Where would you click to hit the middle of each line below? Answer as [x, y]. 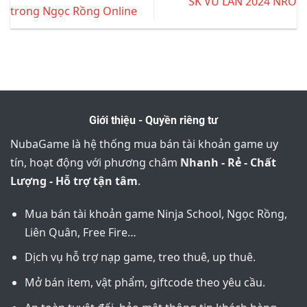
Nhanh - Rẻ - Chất [228, 163]
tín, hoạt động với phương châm [95, 163]
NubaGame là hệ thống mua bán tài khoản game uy [144, 144]
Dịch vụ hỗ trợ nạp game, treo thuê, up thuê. [140, 257]
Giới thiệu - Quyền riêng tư [153, 121]
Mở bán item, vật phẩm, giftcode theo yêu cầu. [145, 283]
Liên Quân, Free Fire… [80, 232]
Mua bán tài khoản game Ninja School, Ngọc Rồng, [156, 213]
